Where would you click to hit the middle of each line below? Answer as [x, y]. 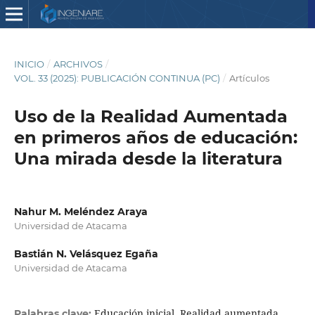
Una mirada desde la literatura [148, 158]
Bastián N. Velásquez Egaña [86, 254]
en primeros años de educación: [155, 137]
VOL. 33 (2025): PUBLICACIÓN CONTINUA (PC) [117, 78]
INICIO [29, 64]
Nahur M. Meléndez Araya [81, 211]
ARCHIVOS [78, 64]
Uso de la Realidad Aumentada [150, 116]
